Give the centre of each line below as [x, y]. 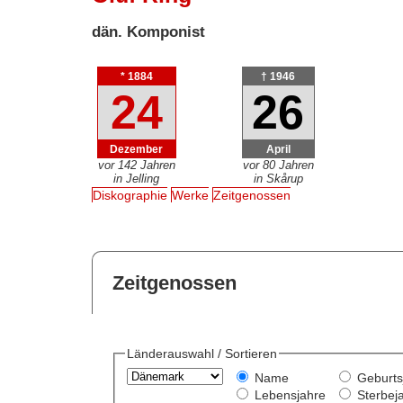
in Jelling [137, 178]
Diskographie [130, 196]
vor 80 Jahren [278, 165]
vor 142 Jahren [136, 165]
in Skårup [278, 178]
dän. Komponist [149, 31]
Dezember [137, 149]
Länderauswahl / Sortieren [201, 354]
